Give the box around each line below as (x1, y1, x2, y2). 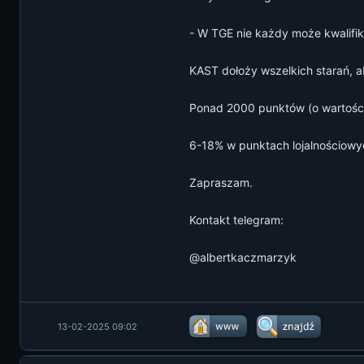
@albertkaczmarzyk (189, 250, 297, 264)
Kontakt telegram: (189, 213, 284, 227)
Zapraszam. (189, 175, 253, 189)
